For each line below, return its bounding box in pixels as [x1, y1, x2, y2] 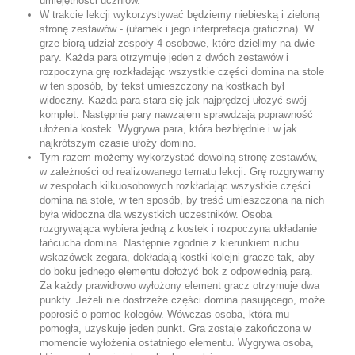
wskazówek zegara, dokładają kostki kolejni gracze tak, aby [40, 251, 315, 263]
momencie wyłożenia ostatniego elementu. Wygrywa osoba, [40, 337, 314, 349]
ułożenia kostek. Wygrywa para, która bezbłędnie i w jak [40, 123, 297, 135]
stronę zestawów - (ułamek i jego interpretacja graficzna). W [40, 23, 314, 35]
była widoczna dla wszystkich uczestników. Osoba [40, 208, 272, 220]
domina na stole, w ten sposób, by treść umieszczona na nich [40, 194, 324, 206]
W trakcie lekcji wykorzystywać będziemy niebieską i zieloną [40, 9, 319, 21]
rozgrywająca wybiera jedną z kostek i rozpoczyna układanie [40, 223, 317, 235]
